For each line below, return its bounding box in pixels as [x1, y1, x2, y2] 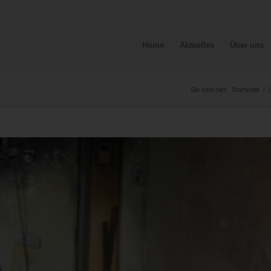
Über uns [229, 41, 264, 50]
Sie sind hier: [191, 86, 228, 93]
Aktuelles [179, 41, 214, 50]
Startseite [232, 86, 260, 93]
